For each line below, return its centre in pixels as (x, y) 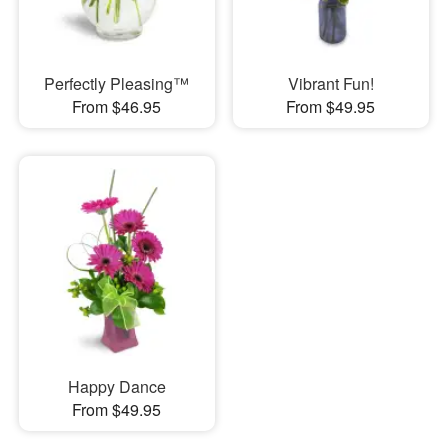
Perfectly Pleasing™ (117, 83)
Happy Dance (116, 386)
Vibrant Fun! (330, 83)
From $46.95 (117, 106)
